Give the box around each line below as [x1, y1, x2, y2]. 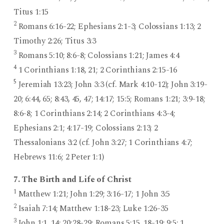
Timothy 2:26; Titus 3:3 [13, 34, 96, 47]
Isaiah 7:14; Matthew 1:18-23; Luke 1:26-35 [16, 202, 168, 215]
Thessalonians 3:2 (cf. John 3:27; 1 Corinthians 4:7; [13, 135, 193, 149]
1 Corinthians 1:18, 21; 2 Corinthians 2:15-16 [16, 63, 177, 76]
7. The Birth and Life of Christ [13, 173, 131, 186]
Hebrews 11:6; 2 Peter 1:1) [13, 150, 104, 163]
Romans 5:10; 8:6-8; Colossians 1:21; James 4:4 [16, 48, 179, 62]
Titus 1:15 [13, 5, 49, 18]
